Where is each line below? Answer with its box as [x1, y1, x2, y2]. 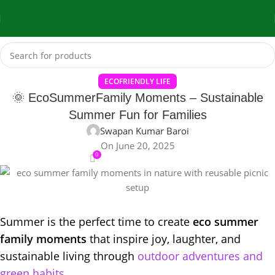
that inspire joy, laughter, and [87, 231, 241, 246]
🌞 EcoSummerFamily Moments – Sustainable [12, 91, 263, 104]
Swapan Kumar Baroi [99, 125, 189, 137]
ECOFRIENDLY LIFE [104, 76, 171, 87]
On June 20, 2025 [100, 139, 175, 152]
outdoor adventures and [134, 249, 263, 263]
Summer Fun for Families [68, 108, 207, 122]
